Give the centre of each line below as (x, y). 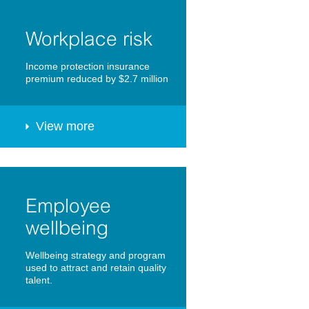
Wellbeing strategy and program (95, 256)
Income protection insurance (87, 67)
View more (65, 127)
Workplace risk (89, 39)
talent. (39, 280)
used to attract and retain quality (96, 268)
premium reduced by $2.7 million (97, 79)
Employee (68, 206)
